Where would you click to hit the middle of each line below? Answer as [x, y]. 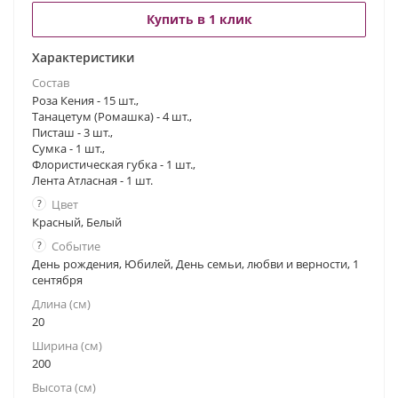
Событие [76, 246]
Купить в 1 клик [199, 19]
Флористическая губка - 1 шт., [114, 164]
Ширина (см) [67, 346]
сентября [57, 280]
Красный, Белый [77, 222]
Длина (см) [61, 304]
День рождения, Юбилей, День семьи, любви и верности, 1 [195, 264]
